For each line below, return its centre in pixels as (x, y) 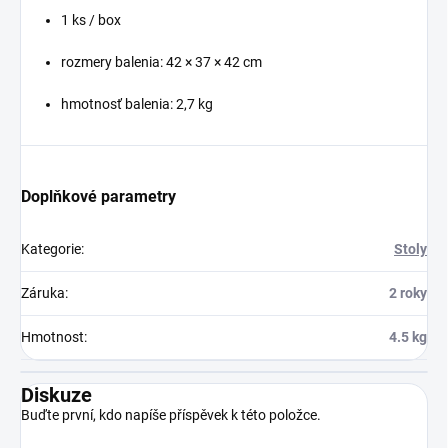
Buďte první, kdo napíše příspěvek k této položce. (171, 415)
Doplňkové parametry (98, 196)
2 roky (408, 293)
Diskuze (56, 395)
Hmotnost (52, 337)
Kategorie (51, 249)
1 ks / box (91, 20)
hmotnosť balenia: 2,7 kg (137, 104)
